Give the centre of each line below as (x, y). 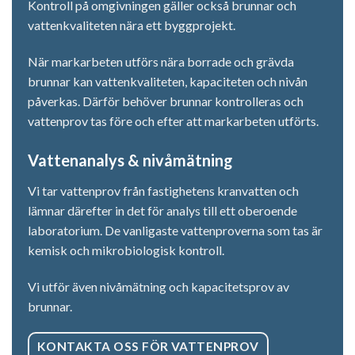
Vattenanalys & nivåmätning (130, 160)
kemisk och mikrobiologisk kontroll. (126, 250)
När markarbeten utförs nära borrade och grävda (161, 62)
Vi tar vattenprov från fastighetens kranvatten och (163, 190)
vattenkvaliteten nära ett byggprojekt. (132, 25)
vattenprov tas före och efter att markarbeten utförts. (173, 121)
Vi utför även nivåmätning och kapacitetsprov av (158, 286)
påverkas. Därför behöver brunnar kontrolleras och (166, 101)
